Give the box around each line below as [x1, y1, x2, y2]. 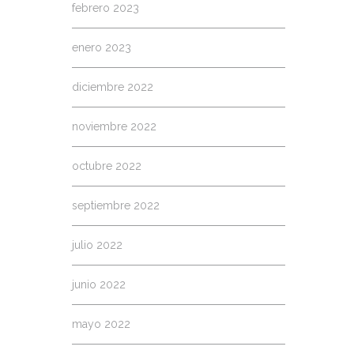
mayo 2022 [72, 318, 130, 330]
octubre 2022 [72, 160, 141, 172]
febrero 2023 [72, 2, 139, 14]
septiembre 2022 [72, 199, 160, 212]
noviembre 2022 [72, 120, 156, 133]
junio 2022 [72, 278, 126, 291]
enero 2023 [72, 41, 131, 54]
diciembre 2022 [72, 81, 153, 93]
